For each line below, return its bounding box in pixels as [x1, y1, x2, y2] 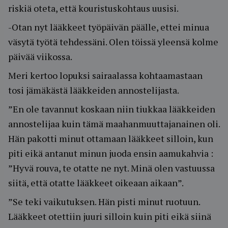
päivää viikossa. [8, 50, 72, 63]
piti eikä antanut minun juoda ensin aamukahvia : [8, 147, 213, 159]
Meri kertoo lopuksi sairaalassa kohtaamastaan [8, 69, 203, 81]
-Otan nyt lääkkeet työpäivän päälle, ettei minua [8, 21, 209, 33]
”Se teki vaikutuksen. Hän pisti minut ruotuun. [8, 195, 200, 208]
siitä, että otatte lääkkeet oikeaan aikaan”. [8, 177, 184, 189]
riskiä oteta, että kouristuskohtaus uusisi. [8, 2, 179, 14]
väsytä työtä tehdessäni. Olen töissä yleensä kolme [8, 36, 218, 48]
